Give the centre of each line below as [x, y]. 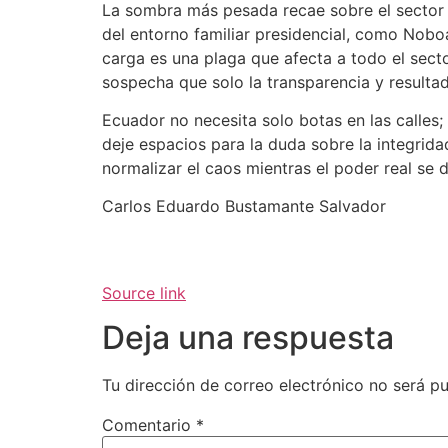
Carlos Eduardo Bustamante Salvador [244, 206]
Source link [144, 292]
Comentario [149, 425]
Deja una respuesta [248, 338]
